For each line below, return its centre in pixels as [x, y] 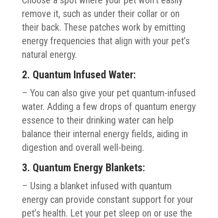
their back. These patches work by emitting [103, 27]
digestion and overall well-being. [83, 147]
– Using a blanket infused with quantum [97, 186]
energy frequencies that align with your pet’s [106, 41]
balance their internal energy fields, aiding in [105, 134]
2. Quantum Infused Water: [79, 74]
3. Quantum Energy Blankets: [83, 167]
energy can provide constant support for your [107, 199]
